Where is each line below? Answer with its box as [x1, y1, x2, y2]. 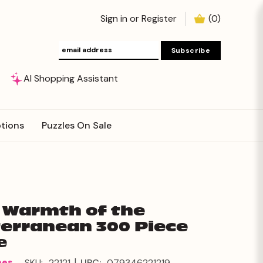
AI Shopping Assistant [23, 72, 118, 85]
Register [141, 12, 177, 25]
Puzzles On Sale [41, 119, 112, 131]
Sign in [100, 12, 127, 25]
